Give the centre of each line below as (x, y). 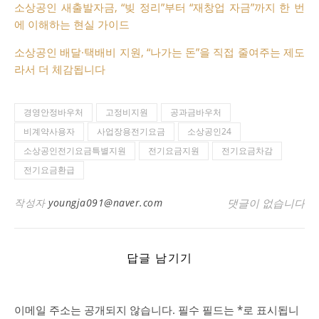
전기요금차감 (247, 150)
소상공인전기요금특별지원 (75, 150)
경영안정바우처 (53, 112)
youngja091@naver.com (105, 202)
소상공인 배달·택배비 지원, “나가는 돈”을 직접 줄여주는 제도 (159, 52)
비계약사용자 (49, 131)
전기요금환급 (49, 169)
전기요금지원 (174, 150)
